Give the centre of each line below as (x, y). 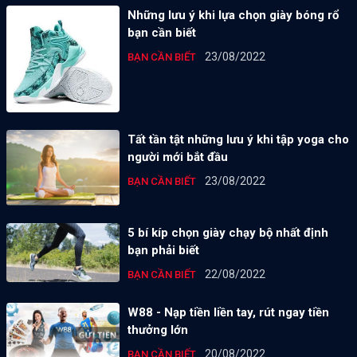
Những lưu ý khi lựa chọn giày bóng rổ (233, 15)
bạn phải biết (163, 251)
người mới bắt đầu (177, 157)
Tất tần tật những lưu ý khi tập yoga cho (238, 140)
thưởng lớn (157, 330)
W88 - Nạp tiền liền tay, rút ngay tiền (228, 313)
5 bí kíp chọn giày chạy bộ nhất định (228, 233)
